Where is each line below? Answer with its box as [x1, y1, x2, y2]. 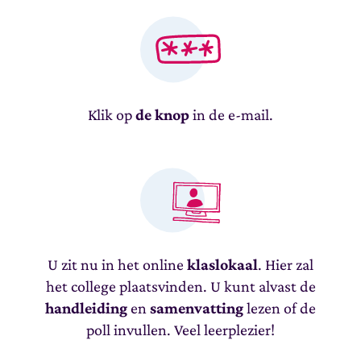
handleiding [45, 298, 127, 317]
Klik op [88, 105, 135, 123]
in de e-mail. [189, 105, 273, 123]
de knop [135, 105, 189, 123]
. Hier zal [258, 255, 313, 273]
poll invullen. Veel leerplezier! [86, 320, 275, 338]
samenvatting [150, 298, 243, 317]
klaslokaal [187, 255, 258, 273]
